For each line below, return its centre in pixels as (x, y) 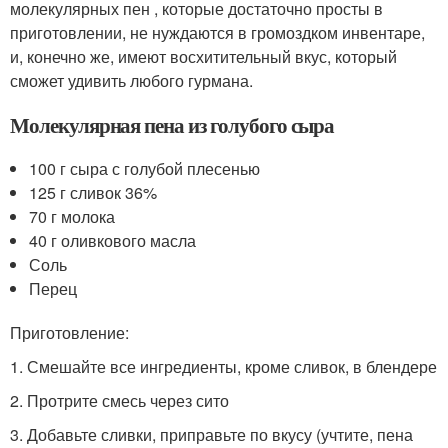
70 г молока (72, 216)
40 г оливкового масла (113, 240)
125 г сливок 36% (93, 192)
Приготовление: (69, 332)
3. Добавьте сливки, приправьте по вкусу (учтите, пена (211, 434)
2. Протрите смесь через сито (119, 400)
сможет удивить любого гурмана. (131, 80)
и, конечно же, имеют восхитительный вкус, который (203, 56)
